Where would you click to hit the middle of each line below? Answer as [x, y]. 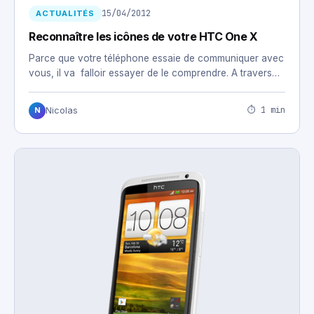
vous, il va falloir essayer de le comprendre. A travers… [154, 73]
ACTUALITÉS [65, 13]
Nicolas [62, 110]
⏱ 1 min [266, 110]
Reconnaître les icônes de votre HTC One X [143, 36]
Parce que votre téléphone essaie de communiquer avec [156, 58]
